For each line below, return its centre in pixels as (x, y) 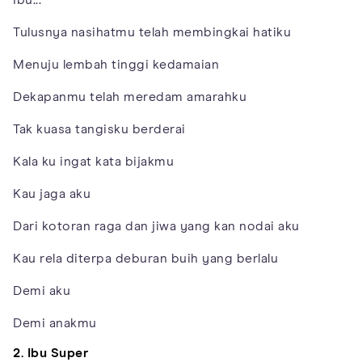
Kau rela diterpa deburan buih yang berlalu (145, 258)
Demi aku (42, 290)
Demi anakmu (55, 323)
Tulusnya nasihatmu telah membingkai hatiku (152, 32)
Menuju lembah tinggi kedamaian (116, 64)
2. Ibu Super (51, 353)
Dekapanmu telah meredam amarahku (130, 97)
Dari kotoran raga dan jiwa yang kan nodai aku (156, 226)
